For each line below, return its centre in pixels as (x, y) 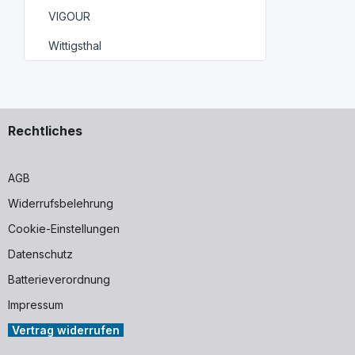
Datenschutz (40, 254)
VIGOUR (70, 16)
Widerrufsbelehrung (61, 203)
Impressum (36, 304)
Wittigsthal (75, 45)
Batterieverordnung (59, 279)
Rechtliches (45, 130)
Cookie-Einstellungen (64, 228)
